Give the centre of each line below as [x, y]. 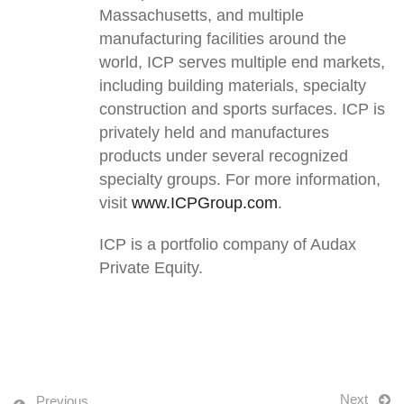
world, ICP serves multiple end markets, [242, 63]
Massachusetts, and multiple [202, 16]
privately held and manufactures [214, 133]
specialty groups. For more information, [240, 180]
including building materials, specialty [233, 86]
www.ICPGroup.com [205, 203]
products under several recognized [224, 156]
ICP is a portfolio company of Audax [228, 245]
